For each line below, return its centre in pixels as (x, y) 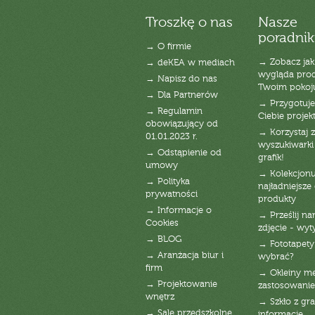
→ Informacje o (179, 210)
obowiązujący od (182, 124)
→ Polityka (168, 181)
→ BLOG (163, 239)
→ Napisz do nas (181, 79)
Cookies (162, 223)
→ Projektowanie (181, 284)
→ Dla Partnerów (182, 95)
